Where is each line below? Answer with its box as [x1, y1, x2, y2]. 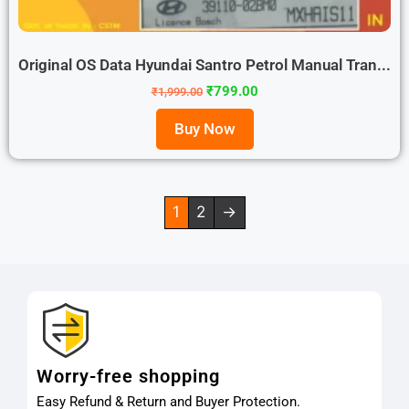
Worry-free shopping [37, 364, 220, 387]
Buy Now [173, 119, 236, 138]
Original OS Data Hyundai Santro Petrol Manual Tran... [18, 55, 391, 74]
